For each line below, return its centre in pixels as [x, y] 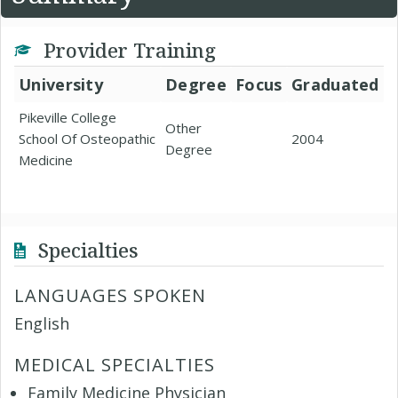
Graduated [335, 84]
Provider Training [127, 50]
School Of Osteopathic [87, 139]
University [61, 84]
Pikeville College [68, 117]
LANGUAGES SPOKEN [110, 295]
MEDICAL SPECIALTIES [115, 365]
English [42, 323]
